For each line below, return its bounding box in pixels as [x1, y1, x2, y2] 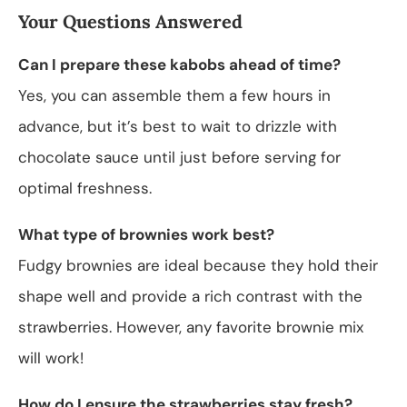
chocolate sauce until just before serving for [18, 146, 341, 167]
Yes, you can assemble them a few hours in [18, 84, 331, 105]
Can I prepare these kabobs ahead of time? [18, 54, 341, 74]
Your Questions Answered [18, 9, 243, 33]
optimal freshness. [18, 177, 152, 198]
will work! [18, 347, 84, 368]
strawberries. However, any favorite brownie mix [18, 316, 363, 337]
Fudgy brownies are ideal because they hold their [18, 254, 378, 275]
